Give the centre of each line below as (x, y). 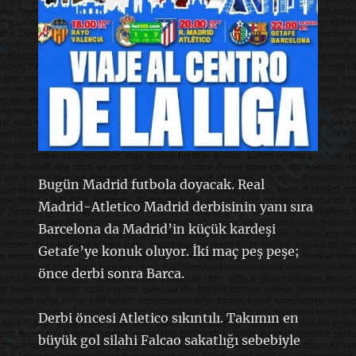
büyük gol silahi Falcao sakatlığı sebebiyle (169, 340)
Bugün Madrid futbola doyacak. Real (151, 184)
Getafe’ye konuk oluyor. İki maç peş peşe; (168, 251)
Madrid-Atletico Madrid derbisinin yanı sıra (175, 206)
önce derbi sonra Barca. (111, 273)
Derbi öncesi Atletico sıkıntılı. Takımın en (168, 317)
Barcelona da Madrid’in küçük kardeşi (157, 228)
